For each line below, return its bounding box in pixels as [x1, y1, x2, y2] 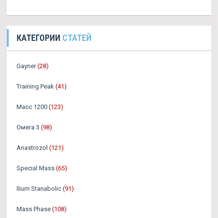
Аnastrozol [17, 144, 48, 151]
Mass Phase [17, 205, 51, 213]
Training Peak [17, 82, 54, 90]
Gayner [17, 62, 36, 70]
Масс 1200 [17, 103, 47, 110]
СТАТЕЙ [62, 32, 91, 43]
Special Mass [17, 164, 54, 172]
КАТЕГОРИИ [17, 32, 62, 43]
